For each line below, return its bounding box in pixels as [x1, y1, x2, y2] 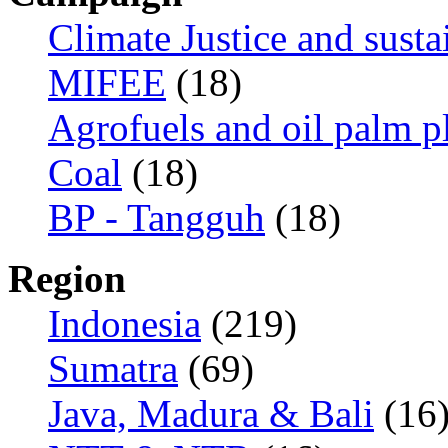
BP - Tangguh [48, 196, 265, 239]
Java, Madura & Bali [48, 392, 374, 435]
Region [8, 257, 126, 300]
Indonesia [48, 302, 201, 345]
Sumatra [48, 347, 178, 390]
